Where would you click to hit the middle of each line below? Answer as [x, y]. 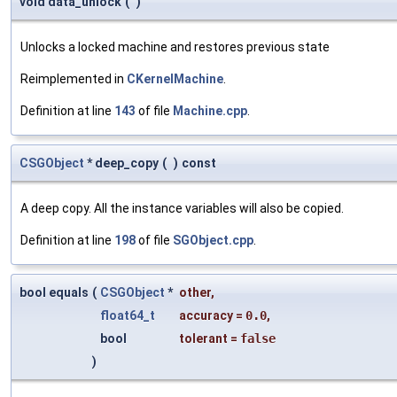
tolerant [203, 338]
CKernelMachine [175, 78]
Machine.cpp [210, 110]
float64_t [128, 315]
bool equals [54, 292]
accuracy [206, 315]
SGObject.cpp [213, 240]
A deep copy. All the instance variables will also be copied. [182, 208]
